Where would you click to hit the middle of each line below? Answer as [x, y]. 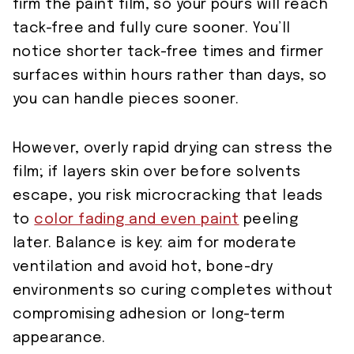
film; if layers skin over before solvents [157, 173]
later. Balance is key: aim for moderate [155, 244]
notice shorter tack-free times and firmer [168, 53]
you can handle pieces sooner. [126, 100]
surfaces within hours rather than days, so [170, 76]
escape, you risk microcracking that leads [168, 196]
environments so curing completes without [173, 291]
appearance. [59, 339]
